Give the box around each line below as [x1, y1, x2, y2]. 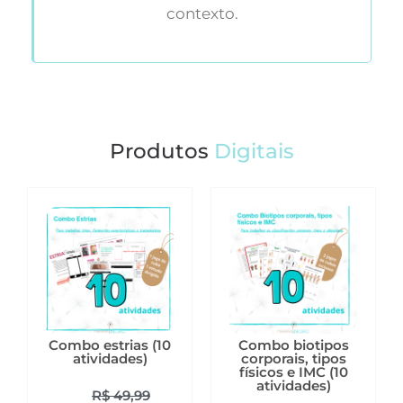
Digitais [213, 139, 294, 165]
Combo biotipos [237, 336, 349, 354]
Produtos [109, 139, 214, 165]
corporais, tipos [240, 350, 346, 368]
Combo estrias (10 [49, 336, 171, 354]
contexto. [166, 4, 238, 22]
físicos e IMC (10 [238, 363, 348, 381]
